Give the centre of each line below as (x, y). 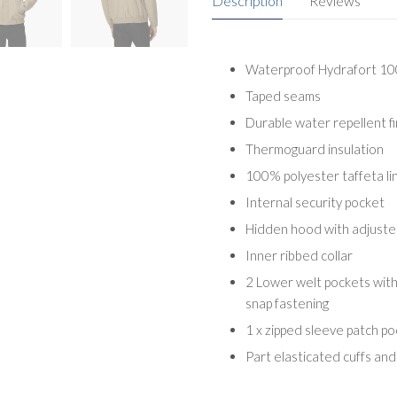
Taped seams (283, 95)
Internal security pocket (315, 202)
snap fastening (287, 303)
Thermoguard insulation (314, 148)
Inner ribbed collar (299, 255)
